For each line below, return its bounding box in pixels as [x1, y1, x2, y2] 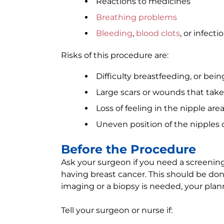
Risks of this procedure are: [61, 50, 168, 60]
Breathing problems [96, 12, 177, 22]
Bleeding [96, 28, 132, 38]
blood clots [136, 28, 180, 38]
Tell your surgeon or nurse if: [61, 205, 172, 215]
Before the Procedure [61, 142, 196, 156]
